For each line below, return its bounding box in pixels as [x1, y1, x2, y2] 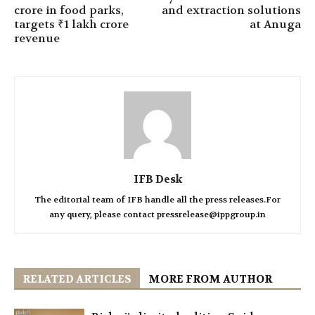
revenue [14, 31, 60, 46]
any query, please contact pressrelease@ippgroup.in [49, 209, 266, 220]
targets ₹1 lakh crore [14, 17, 129, 32]
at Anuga [250, 17, 301, 32]
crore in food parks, [14, 3, 124, 18]
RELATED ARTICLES [22, 272, 131, 286]
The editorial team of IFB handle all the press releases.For [34, 194, 281, 205]
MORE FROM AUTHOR [148, 272, 272, 286]
